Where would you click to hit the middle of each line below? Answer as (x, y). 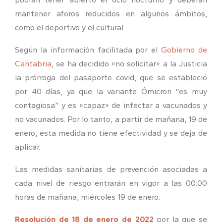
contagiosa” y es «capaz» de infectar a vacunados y (111, 105)
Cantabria (33, 63)
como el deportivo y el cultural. (70, 27)
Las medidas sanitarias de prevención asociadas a (111, 169)
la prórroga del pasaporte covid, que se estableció (111, 77)
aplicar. (28, 147)
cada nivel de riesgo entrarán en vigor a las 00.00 (111, 183)
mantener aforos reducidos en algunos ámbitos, (111, 13)
